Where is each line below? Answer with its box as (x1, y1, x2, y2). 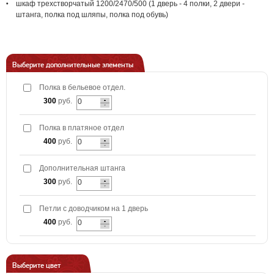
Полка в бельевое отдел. (39, 83, 125, 92)
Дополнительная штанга (39, 164, 125, 172)
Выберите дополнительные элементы (12, 61, 133, 69)
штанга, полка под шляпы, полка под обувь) (16, 10, 168, 19)
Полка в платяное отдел (39, 124, 124, 132)
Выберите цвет (12, 261, 61, 270)
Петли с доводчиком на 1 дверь (39, 204, 148, 213)
